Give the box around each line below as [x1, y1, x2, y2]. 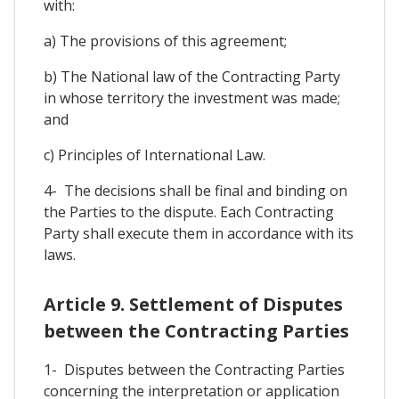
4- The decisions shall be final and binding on [44, 181, 347, 201]
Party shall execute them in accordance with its [44, 224, 354, 244]
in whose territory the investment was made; [44, 88, 340, 109]
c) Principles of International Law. [44, 145, 265, 166]
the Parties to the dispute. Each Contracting [44, 202, 334, 223]
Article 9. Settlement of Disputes [44, 292, 343, 317]
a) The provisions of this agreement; [44, 31, 287, 52]
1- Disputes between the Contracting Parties [44, 360, 345, 380]
